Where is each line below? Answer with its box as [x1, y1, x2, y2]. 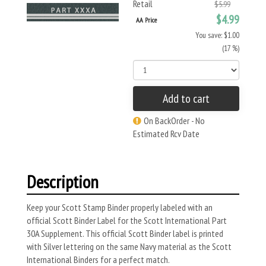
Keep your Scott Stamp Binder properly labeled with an [27, 201, 213, 213]
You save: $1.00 [195, 30, 239, 40]
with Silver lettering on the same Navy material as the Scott [27, 240, 232, 252]
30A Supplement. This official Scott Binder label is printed [27, 227, 223, 239]
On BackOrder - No [144, 115, 205, 126]
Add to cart [163, 91, 210, 106]
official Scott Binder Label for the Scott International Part [27, 214, 227, 226]
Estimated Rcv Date [133, 128, 199, 140]
